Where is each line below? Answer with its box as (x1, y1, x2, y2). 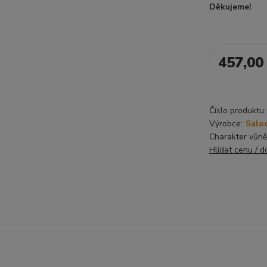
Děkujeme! (209, 1, 252, 13)
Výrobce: (209, 118, 243, 129)
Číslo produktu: (209, 105, 266, 116)
